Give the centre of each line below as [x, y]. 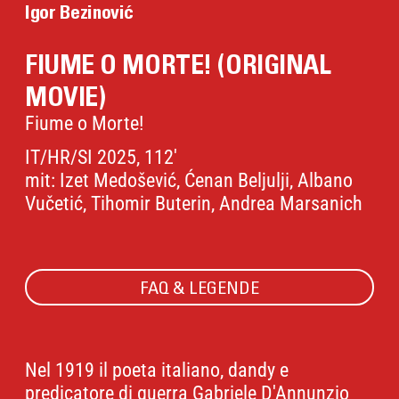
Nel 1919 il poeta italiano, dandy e [157, 370]
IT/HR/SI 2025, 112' [101, 158]
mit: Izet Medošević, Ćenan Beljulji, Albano [189, 181]
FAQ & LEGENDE [199, 287]
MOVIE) [65, 97]
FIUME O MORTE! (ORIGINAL [178, 65]
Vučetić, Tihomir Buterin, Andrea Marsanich [194, 204]
